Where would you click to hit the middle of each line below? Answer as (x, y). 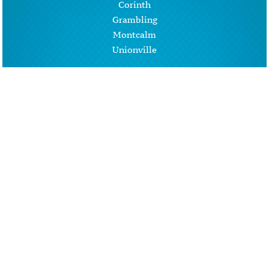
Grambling (134, 19)
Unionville (134, 49)
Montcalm (134, 34)
